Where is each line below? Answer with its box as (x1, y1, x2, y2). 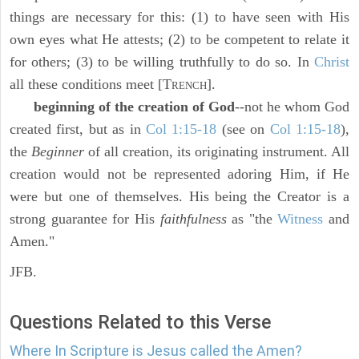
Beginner (31, 143, 84, 160)
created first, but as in (10, 121, 146, 138)
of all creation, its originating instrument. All (84, 143, 349, 160)
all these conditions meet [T (10, 76, 171, 93)
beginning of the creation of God (34, 99, 235, 115)
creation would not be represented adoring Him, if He (10, 166, 349, 183)
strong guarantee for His (10, 211, 160, 228)
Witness (277, 211, 324, 228)
